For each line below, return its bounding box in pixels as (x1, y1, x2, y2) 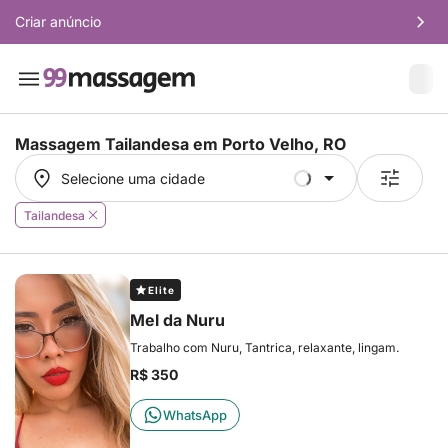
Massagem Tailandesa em (15, 134, 222, 154)
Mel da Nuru (130, 310, 225, 330)
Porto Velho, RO (222, 134, 346, 154)
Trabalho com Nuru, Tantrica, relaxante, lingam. (130, 340, 399, 355)
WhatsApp (163, 407, 227, 423)
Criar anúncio (15, 13, 101, 30)
